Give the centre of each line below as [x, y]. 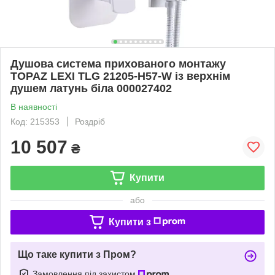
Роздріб [90, 121]
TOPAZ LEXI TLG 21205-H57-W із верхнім [120, 76]
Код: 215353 [35, 121]
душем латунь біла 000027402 [91, 88]
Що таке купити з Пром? [77, 254]
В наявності [34, 107]
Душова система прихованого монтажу [118, 64]
